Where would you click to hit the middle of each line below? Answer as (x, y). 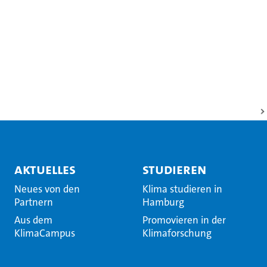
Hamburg (163, 202)
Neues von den (47, 189)
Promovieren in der (184, 220)
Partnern (34, 202)
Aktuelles (45, 169)
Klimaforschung (177, 233)
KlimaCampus (45, 233)
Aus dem (34, 220)
